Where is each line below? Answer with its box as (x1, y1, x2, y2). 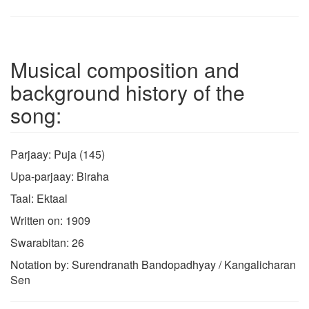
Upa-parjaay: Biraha (10, 168, 109, 184)
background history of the (10, 77, 245, 107)
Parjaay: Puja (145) (10, 146, 105, 162)
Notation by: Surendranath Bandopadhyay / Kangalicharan (10, 256, 296, 272)
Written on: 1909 (10, 212, 90, 228)
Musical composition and (10, 54, 239, 84)
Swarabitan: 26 (10, 234, 84, 250)
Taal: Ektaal (10, 190, 68, 206)
